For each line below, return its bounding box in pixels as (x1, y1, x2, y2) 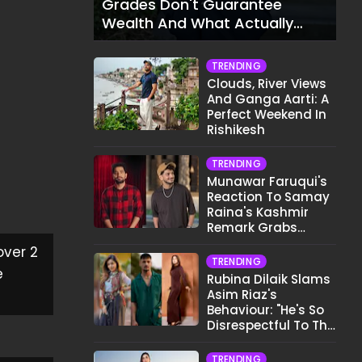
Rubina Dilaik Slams (207, 271, 330, 288)
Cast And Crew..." (207, 332, 313, 349)
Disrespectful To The (207, 317, 335, 334)
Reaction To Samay (207, 188, 330, 205)
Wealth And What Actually (102, 13, 293, 33)
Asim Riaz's (207, 286, 277, 303)
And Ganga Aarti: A (207, 90, 329, 107)
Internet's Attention (207, 234, 330, 251)
